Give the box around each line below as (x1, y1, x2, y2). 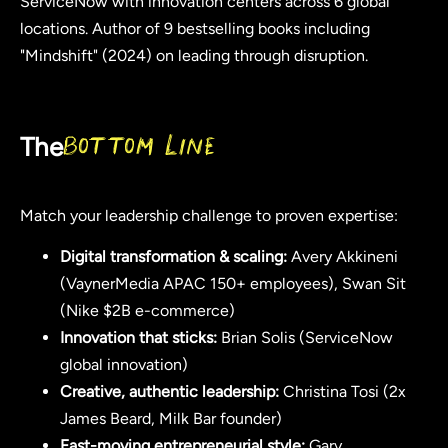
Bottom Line (63, 133, 216, 160)
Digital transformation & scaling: (60, 247, 287, 267)
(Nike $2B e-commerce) (60, 301, 235, 321)
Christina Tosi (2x (279, 382, 406, 402)
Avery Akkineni (287, 247, 398, 267)
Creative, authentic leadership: (60, 382, 279, 402)
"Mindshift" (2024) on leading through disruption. (20, 46, 368, 66)
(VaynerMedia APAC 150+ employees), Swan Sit (60, 274, 406, 294)
